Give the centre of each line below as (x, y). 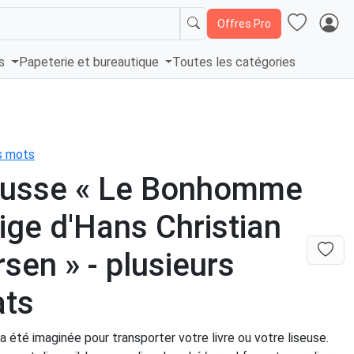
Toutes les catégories (234, 62)
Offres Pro (244, 23)
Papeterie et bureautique (90, 62)
